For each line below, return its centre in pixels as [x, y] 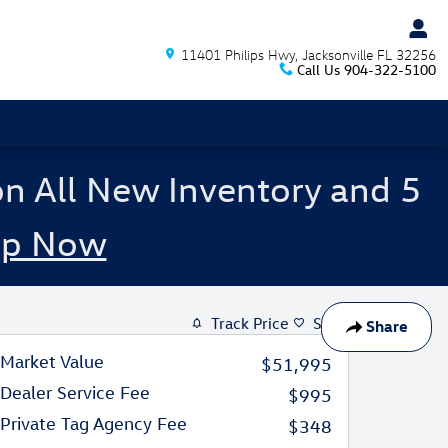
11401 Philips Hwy [238, 54]
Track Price [250, 323]
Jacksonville [337, 54]
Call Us [318, 69]
